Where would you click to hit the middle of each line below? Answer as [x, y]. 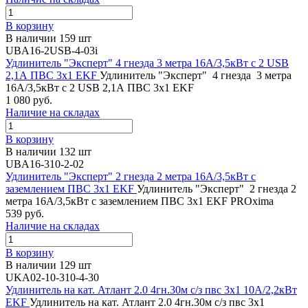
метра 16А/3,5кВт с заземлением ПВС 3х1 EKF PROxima [140, 201]
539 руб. [25, 213]
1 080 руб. [29, 100]
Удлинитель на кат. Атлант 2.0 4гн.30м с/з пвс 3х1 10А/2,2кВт [151, 289]
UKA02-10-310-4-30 [52, 277]
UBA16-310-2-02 [45, 164]
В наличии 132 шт [48, 151]
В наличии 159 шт [48, 38]
